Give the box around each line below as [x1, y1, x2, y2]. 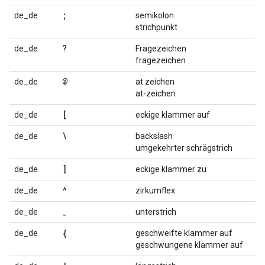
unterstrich [135, 207, 176, 216]
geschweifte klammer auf [135, 228, 232, 238]
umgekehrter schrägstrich [135, 143, 232, 153]
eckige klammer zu [135, 164, 206, 174]
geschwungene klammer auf [135, 240, 243, 250]
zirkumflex [135, 186, 175, 195]
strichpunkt [135, 22, 177, 32]
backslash [135, 131, 173, 141]
